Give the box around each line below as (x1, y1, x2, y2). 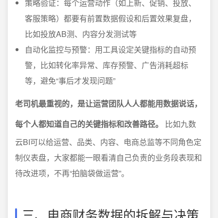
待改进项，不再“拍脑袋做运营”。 (15, 167, 129, 179)
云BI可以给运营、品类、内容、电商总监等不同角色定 (15, 136, 201, 147)
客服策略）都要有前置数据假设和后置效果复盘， (25, 13, 196, 24)
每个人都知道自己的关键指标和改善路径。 (15, 118, 163, 129)
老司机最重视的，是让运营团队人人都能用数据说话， (15, 98, 202, 109)
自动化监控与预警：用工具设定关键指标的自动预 (25, 44, 196, 55)
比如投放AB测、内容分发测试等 (25, 28, 137, 39)
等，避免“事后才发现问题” (25, 75, 115, 86)
